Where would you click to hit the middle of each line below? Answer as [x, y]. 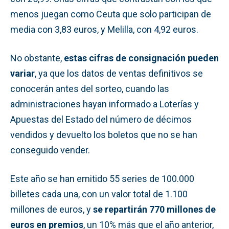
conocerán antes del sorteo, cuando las [90, 88]
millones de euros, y [52, 209]
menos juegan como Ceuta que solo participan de [111, 14]
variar [22, 73]
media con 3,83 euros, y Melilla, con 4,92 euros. [104, 29]
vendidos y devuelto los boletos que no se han [104, 134]
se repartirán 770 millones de [154, 209]
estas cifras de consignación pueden [141, 58]
